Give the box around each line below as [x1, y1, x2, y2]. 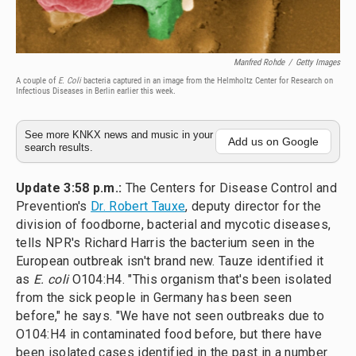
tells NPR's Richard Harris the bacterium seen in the [16, 235, 315, 250]
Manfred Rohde [234, 57, 284, 68]
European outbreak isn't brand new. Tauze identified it [16, 253, 324, 269]
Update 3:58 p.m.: [16, 180, 122, 195]
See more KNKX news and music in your [25, 129, 213, 141]
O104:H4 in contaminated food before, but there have [16, 327, 323, 342]
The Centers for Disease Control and [125, 180, 337, 195]
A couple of [16, 75, 58, 86]
